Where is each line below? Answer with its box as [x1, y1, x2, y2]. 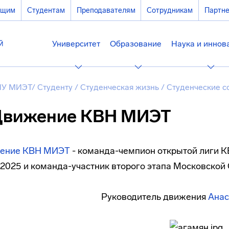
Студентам [27, 6, 65, 15]
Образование [110, 39, 162, 49]
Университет [52, 39, 100, 49]
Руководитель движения [101, 191, 208, 202]
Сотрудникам [147, 6, 193, 15]
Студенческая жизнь [80, 82, 161, 92]
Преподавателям [76, 6, 135, 15]
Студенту [37, 82, 75, 92]
